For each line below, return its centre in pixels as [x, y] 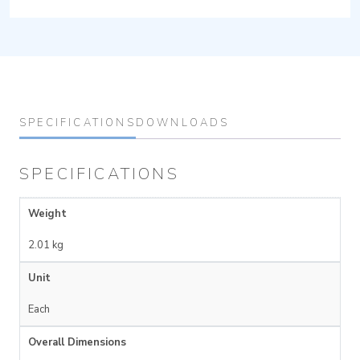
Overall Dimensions [77, 343]
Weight [47, 214]
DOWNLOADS [182, 123]
